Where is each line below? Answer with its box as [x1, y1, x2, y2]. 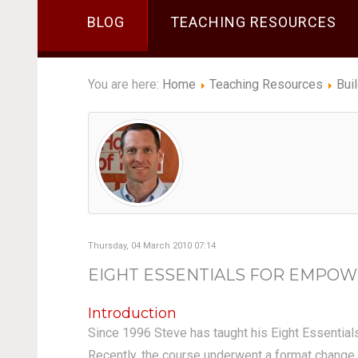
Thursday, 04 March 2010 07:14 [87, 241, 216, 251]
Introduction [87, 304, 177, 322]
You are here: [87, 77, 162, 92]
